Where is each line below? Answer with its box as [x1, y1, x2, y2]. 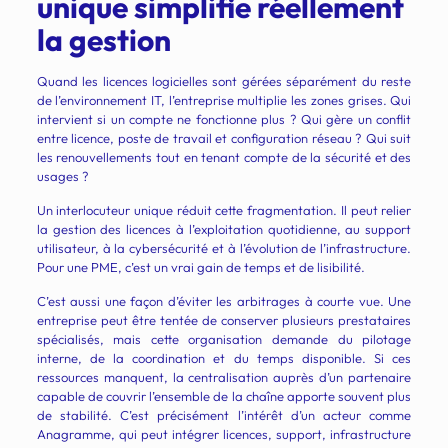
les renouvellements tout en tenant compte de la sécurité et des [36, 149, 412, 166]
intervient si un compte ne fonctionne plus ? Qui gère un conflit [36, 111, 412, 128]
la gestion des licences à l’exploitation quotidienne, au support [36, 221, 412, 238]
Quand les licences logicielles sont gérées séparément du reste [36, 73, 412, 90]
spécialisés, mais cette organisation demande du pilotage [36, 331, 412, 348]
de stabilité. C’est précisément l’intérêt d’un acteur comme [36, 407, 412, 424]
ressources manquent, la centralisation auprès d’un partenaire [36, 369, 412, 386]
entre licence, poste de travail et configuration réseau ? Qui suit [36, 130, 412, 147]
